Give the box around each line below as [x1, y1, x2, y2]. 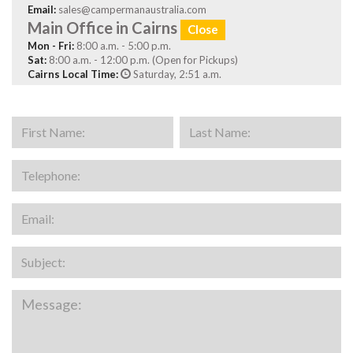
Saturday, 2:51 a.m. [131, 68, 221, 80]
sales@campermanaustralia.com [58, 3, 206, 16]
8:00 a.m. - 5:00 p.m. [74, 39, 171, 52]
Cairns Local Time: [28, 68, 118, 80]
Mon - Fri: [28, 39, 74, 52]
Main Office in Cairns [28, 18, 180, 37]
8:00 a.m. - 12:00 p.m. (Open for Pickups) [46, 54, 238, 66]
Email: [28, 3, 56, 16]
